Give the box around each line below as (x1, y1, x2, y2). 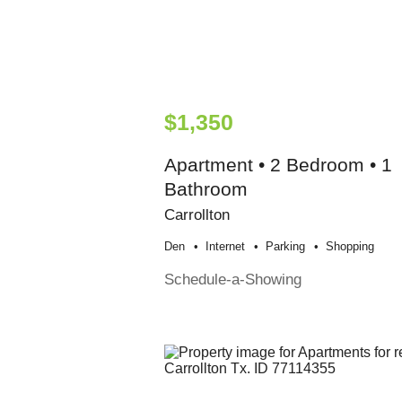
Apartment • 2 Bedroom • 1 (163, 154, 392, 176)
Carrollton (163, 205, 230, 224)
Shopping (325, 240, 374, 254)
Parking (265, 240, 305, 254)
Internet (205, 240, 245, 254)
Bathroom (163, 179, 248, 200)
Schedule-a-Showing (163, 270, 301, 289)
